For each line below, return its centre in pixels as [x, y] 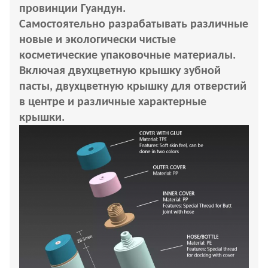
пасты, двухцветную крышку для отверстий [133, 86]
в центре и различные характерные [113, 102]
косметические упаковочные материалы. [127, 55]
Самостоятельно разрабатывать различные [134, 24]
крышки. [42, 118]
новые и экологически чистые [98, 40]
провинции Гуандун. [72, 9]
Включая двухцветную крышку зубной [120, 71]
